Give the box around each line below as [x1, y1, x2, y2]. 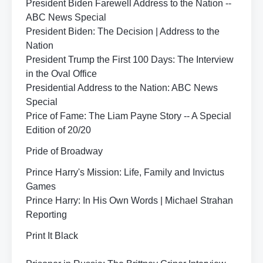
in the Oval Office [26, 69, 97, 79]
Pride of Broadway [26, 146, 103, 156]
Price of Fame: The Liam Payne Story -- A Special [26, 111, 231, 121]
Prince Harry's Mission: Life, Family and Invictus [26, 167, 224, 177]
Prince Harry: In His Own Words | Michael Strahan [26, 195, 233, 205]
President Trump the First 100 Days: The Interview [26, 55, 234, 65]
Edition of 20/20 [26, 125, 91, 135]
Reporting [26, 210, 67, 220]
